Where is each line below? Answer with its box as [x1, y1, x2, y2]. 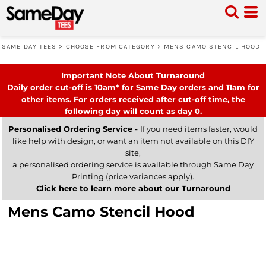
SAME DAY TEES [2, 43, 57, 50]
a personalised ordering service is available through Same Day [12, 160, 254, 169]
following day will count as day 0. [64, 106, 202, 116]
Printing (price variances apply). [72, 172, 194, 181]
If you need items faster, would [140, 124, 258, 134]
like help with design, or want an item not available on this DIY [12, 136, 254, 145]
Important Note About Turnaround [61, 71, 205, 80]
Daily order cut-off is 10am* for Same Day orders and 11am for [7, 83, 259, 92]
